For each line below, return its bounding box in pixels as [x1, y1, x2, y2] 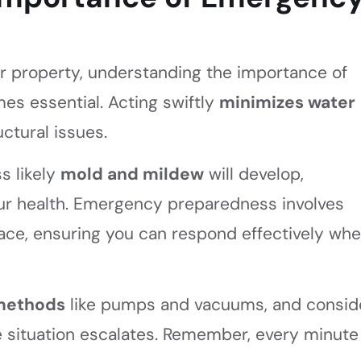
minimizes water [219, 91, 356, 114]
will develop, [204, 162, 305, 185]
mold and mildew [60, 162, 205, 185]
